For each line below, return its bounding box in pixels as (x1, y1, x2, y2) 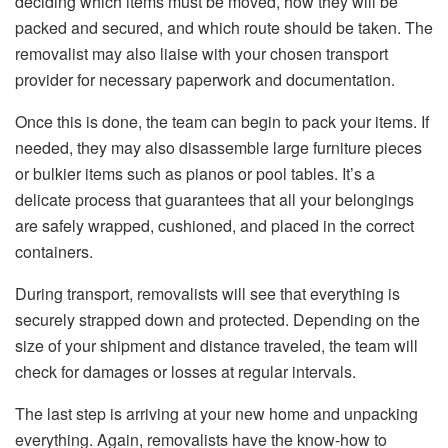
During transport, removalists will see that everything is (15, 281, 400, 305)
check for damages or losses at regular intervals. (15, 359, 356, 383)
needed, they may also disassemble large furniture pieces (15, 135, 422, 159)
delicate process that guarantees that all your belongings (15, 187, 414, 211)
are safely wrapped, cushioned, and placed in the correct (15, 213, 414, 237)
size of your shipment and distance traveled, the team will (15, 333, 418, 357)
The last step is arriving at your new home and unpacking (15, 401, 418, 425)
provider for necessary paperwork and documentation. (15, 67, 395, 91)
